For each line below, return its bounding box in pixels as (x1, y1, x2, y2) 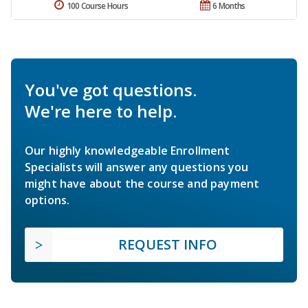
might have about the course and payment (25, 176, 260, 192)
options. (25, 192, 70, 208)
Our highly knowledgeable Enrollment (25, 143, 230, 159)
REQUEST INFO (118, 235, 217, 254)
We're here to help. (25, 100, 177, 123)
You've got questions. (25, 78, 197, 102)
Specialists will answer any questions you (25, 159, 249, 175)
